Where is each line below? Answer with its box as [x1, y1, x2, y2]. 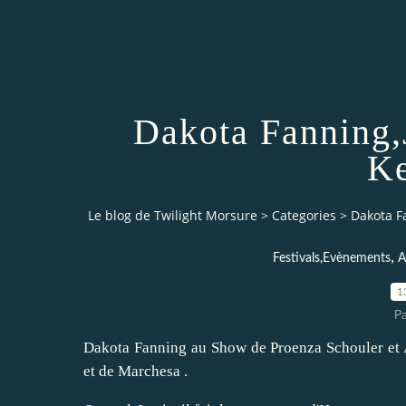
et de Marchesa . [83, 362, 188, 380]
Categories [272, 207, 336, 225]
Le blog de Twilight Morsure [88, 207, 257, 225]
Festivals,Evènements [272, 251, 391, 265]
